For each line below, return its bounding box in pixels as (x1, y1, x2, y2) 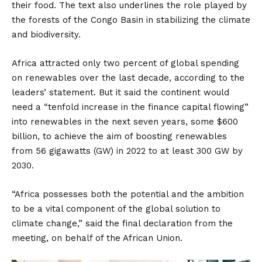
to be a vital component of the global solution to (12, 204, 220, 214)
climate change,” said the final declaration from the (12, 218, 233, 229)
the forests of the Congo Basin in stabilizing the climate (12, 15, 250, 25)
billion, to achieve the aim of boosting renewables (12, 131, 227, 142)
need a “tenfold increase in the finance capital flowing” (12, 102, 249, 112)
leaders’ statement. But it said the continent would (12, 87, 229, 98)
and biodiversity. (12, 29, 81, 40)
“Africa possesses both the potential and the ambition (12, 189, 244, 199)
